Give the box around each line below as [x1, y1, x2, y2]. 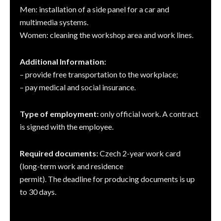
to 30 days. [20, 187, 56, 196]
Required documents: [20, 148, 98, 158]
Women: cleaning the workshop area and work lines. [20, 30, 193, 39]
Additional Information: [20, 57, 106, 66]
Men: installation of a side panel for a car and [20, 4, 169, 14]
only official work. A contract [99, 109, 198, 118]
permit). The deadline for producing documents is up [20, 174, 195, 184]
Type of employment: [20, 109, 99, 118]
